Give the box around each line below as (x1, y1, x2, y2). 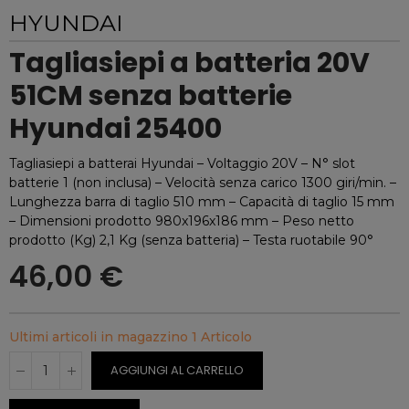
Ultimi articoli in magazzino (9, 329, 192, 345)
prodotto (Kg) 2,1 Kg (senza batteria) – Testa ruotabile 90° (9, 232, 373, 248)
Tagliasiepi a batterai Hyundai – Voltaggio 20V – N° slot (9, 155, 355, 172)
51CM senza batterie (9, 77, 292, 115)
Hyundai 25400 (9, 110, 222, 148)
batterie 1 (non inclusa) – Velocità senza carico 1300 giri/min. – (9, 174, 396, 191)
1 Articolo (192, 329, 252, 345)
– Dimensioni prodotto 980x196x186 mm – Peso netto (9, 213, 354, 229)
